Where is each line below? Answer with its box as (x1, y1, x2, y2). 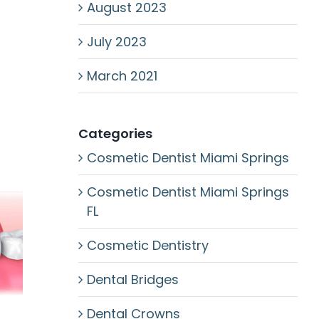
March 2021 (86, 67, 157, 85)
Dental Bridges (86, 271, 179, 288)
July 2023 (86, 33, 147, 51)
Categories (78, 125, 152, 142)
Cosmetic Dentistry (86, 236, 209, 254)
